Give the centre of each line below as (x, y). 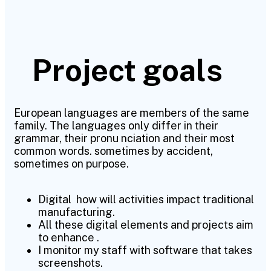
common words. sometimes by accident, (113, 151)
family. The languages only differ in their (116, 126)
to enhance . (69, 237)
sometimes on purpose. (71, 164)
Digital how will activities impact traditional (146, 199)
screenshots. (70, 263)
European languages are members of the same (132, 113)
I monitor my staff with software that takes (145, 250)
